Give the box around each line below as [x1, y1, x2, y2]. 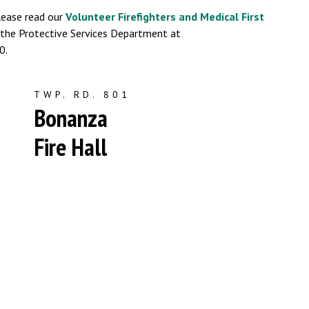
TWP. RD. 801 [34, 88, 130, 101]
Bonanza [34, 102, 108, 134]
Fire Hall [34, 131, 107, 163]
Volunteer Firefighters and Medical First [66, 10, 264, 23]
